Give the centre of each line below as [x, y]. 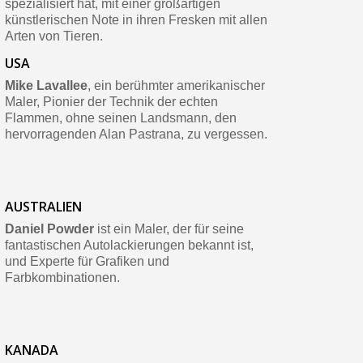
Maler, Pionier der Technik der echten [111, 102]
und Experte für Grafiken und [87, 262]
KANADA [31, 350]
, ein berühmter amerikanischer [176, 86]
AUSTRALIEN [43, 207]
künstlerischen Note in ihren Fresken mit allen [136, 20]
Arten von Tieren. [53, 36]
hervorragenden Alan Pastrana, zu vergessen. [136, 135]
